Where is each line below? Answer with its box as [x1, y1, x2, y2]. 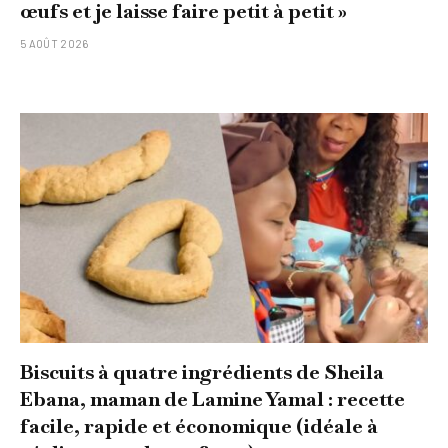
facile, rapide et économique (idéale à [20, 412, 378, 439]
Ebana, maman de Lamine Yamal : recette [20, 385, 405, 412]
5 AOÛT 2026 [20, 37, 89, 51]
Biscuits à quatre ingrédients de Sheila [20, 358, 384, 385]
